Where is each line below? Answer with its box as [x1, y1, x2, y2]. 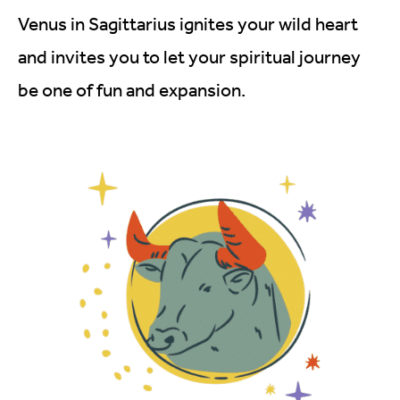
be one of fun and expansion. [18, 79, 246, 101]
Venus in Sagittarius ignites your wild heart [18, 12, 358, 35]
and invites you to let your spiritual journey [18, 46, 361, 68]
